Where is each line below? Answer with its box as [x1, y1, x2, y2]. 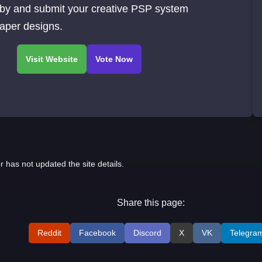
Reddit [37, 228, 62, 238]
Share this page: [117, 198, 185, 208]
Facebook [79, 228, 116, 238]
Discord [133, 228, 162, 238]
